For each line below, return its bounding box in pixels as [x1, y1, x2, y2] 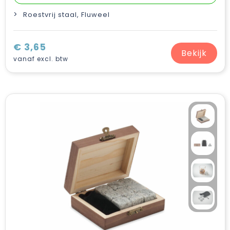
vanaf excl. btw [13, 54, 68, 63]
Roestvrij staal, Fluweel [23, 10, 110, 20]
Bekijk [181, 47, 207, 59]
